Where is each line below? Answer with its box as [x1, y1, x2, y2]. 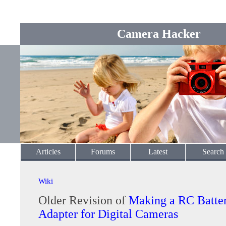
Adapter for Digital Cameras [38, 207, 178, 220]
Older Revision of [38, 194, 129, 207]
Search [202, 147, 224, 156]
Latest [148, 147, 167, 156]
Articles [35, 147, 61, 156]
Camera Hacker [117, 27, 201, 40]
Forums [91, 147, 115, 156]
